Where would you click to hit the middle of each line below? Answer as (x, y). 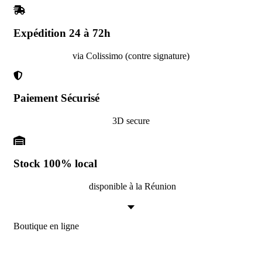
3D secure (131, 121)
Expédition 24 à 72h (62, 33)
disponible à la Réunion (131, 186)
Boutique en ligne (46, 226)
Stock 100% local (55, 163)
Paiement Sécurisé (56, 98)
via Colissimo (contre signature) (131, 56)
